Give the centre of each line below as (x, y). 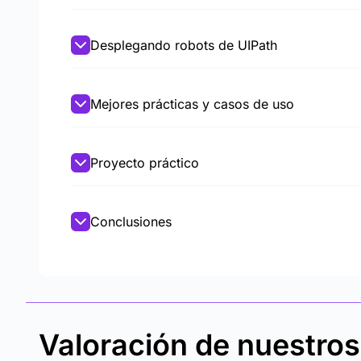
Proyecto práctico (145, 163)
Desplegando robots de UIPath (184, 45)
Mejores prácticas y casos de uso (192, 104)
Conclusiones (131, 222)
